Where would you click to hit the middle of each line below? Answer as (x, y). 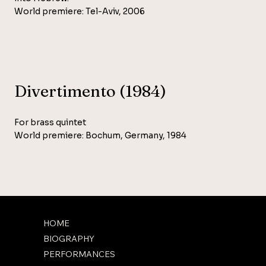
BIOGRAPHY (69, 238)
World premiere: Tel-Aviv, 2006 (79, 11)
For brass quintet (50, 122)
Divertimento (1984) (90, 91)
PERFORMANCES (80, 254)
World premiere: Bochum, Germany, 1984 (100, 135)
